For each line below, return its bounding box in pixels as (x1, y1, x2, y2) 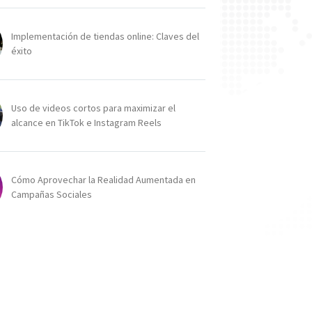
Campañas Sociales (11, 187, 93, 201)
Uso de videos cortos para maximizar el (11, 101, 176, 114)
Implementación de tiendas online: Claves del (11, 29, 200, 42)
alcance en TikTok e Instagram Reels (11, 116, 162, 129)
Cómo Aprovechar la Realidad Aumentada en (11, 173, 196, 186)
